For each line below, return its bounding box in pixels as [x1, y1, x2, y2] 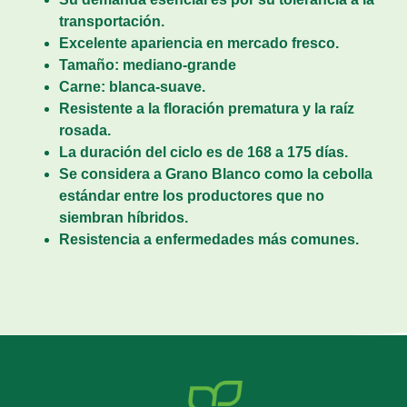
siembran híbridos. [59, 210, 192, 226]
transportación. [59, 14, 164, 30]
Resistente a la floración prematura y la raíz [59, 101, 354, 117]
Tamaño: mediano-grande [59, 57, 236, 74]
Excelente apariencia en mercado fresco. [59, 35, 339, 52]
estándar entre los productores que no [59, 188, 324, 204]
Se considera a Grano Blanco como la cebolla [59, 166, 372, 183]
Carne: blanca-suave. [59, 79, 205, 95]
